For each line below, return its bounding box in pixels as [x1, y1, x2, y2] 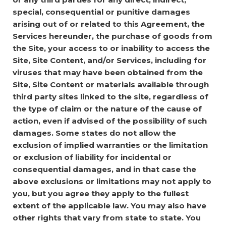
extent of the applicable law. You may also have [13, 200, 206, 210]
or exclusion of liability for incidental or [13, 152, 172, 162]
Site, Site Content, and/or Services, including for [13, 55, 206, 65]
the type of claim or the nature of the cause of [13, 103, 202, 114]
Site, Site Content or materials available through [13, 79, 209, 89]
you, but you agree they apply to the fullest [13, 188, 189, 198]
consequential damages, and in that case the [13, 164, 196, 174]
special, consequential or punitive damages [13, 7, 190, 17]
